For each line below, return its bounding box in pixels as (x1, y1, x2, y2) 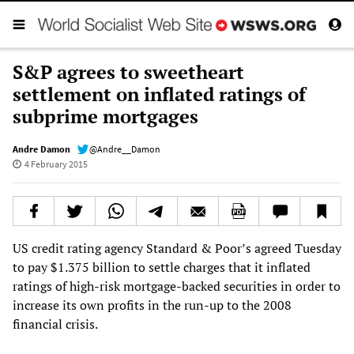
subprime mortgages (13, 103, 198, 129)
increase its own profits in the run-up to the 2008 (13, 296, 292, 314)
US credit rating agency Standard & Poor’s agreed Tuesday (13, 239, 341, 257)
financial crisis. (13, 314, 98, 333)
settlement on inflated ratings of (13, 81, 306, 107)
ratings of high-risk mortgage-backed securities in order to (13, 277, 341, 295)
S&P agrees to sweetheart (13, 58, 244, 85)
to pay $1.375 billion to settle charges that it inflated (13, 258, 311, 276)
